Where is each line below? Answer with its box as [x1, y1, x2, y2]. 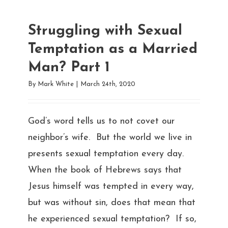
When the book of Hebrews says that [27, 165, 182, 175]
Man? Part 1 [27, 60, 110, 75]
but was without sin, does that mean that [27, 197, 195, 208]
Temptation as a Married [27, 42, 197, 56]
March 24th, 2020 [80, 80, 135, 88]
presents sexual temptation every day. [27, 149, 187, 159]
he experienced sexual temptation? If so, [27, 214, 196, 224]
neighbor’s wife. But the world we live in [27, 132, 192, 142]
